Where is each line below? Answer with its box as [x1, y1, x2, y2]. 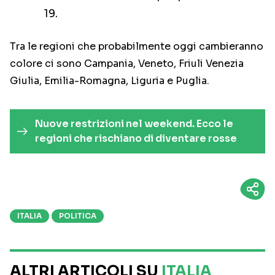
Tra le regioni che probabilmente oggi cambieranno [10, 40, 263, 53]
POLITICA [59, 211, 96, 221]
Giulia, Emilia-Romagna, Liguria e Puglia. [10, 74, 209, 88]
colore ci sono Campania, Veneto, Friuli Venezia [10, 57, 244, 71]
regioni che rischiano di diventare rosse [34, 132, 237, 145]
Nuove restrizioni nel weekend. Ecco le [34, 117, 233, 131]
